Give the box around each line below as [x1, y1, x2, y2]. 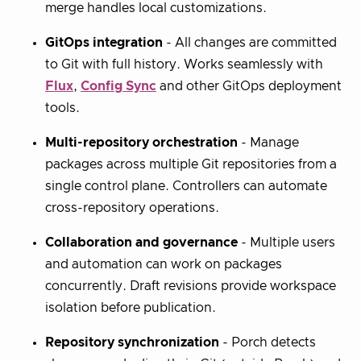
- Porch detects [219, 336, 316, 350]
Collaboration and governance [45, 236, 238, 250]
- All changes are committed [163, 36, 337, 50]
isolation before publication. [45, 301, 216, 315]
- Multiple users [238, 236, 335, 250]
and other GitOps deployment [156, 80, 342, 93]
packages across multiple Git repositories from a [45, 158, 337, 172]
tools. [45, 102, 80, 115]
